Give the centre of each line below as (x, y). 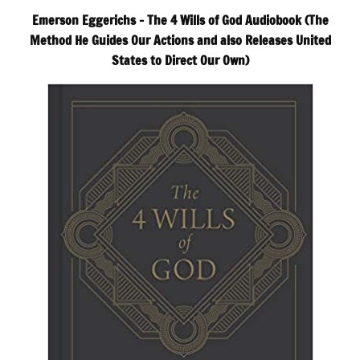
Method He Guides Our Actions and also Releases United (180, 40)
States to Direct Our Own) (180, 60)
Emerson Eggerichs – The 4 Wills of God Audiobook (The (180, 20)
